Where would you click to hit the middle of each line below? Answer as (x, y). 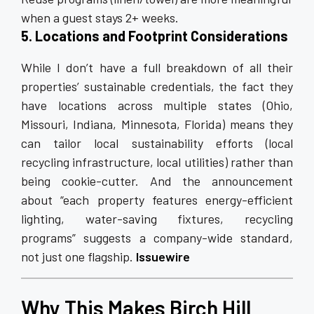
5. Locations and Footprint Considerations (155, 36)
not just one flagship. (78, 257)
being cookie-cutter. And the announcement (157, 181)
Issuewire (163, 257)
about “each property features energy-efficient (157, 200)
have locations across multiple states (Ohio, (157, 105)
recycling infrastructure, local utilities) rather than (157, 162)
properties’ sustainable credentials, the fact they (157, 86)
